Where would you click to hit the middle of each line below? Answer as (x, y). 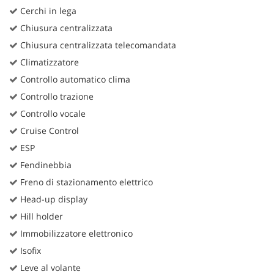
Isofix (29, 251)
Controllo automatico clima (74, 80)
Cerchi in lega (47, 11)
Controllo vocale (52, 114)
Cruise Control (48, 131)
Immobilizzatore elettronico (75, 234)
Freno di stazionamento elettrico (85, 182)
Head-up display (53, 199)
